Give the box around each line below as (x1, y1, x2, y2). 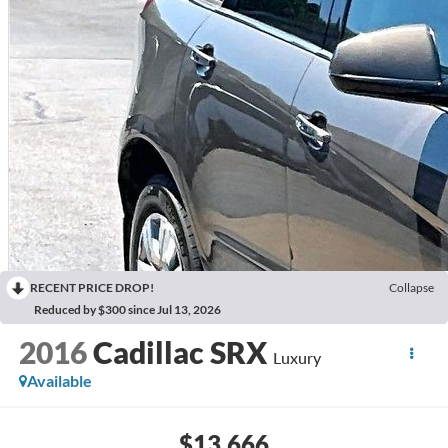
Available (26, 371, 92, 391)
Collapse (389, 280, 434, 296)
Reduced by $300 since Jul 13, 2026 (34, 302, 221, 318)
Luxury (272, 348, 321, 368)
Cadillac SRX (92, 334, 267, 371)
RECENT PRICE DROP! (30, 280, 154, 296)
